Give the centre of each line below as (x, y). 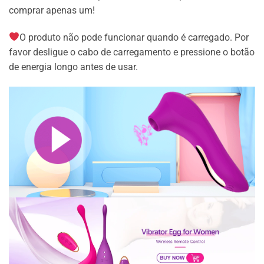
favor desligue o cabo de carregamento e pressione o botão (132, 52)
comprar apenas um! (52, 10)
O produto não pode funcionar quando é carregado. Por (134, 37)
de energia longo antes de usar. (73, 67)
